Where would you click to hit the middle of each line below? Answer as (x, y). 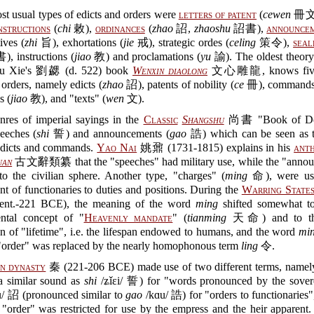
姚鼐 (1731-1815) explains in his (216, 148)
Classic (161, 120)
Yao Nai (117, 148)
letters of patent (218, 14)
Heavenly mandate (128, 218)
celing (243, 42)
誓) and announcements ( (109, 134)
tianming (207, 218)
